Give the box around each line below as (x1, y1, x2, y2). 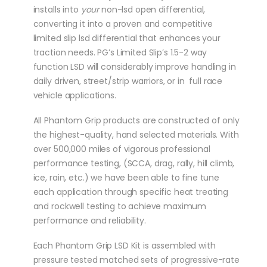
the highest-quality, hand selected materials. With (33, 128, 239, 141)
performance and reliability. (33, 214, 146, 226)
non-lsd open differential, (99, 3, 206, 15)
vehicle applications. (33, 89, 116, 101)
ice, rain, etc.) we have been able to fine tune (33, 171, 220, 184)
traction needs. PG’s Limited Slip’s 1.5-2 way (33, 46, 207, 58)
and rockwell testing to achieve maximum (33, 200, 207, 212)
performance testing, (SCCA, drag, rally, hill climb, (33, 157, 235, 169)
